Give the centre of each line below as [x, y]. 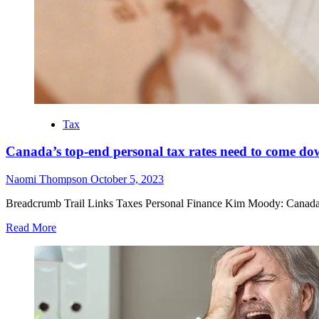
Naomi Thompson [48, 179]
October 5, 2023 [127, 179]
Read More [31, 228]
